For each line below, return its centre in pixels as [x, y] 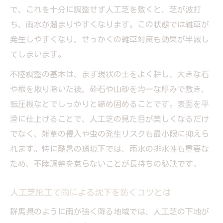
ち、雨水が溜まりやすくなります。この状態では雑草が [110, 24]
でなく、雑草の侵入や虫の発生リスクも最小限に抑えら [110, 134]
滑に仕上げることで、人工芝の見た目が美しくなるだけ [110, 119]
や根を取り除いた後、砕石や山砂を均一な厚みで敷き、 [110, 89]
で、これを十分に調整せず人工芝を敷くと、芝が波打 [106, 9]
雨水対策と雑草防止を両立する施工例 [113, 17]
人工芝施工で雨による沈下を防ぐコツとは [90, 192]
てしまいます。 [38, 54]
